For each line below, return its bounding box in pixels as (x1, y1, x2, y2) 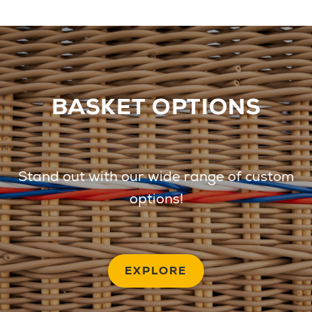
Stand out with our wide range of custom (18, 167, 294, 186)
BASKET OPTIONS (51, 92, 261, 122)
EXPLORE (124, 263, 188, 279)
